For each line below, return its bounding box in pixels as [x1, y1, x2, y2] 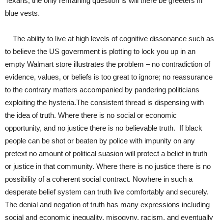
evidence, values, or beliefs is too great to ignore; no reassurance [5, 72, 213, 81]
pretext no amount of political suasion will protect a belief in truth [5, 149, 207, 158]
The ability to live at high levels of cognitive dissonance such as [5, 34, 214, 43]
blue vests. [5, 8, 40, 17]
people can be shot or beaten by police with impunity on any [5, 136, 195, 145]
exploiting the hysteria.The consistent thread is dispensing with [5, 98, 204, 107]
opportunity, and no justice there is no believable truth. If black [5, 123, 202, 132]
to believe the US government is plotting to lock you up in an [5, 47, 195, 55]
